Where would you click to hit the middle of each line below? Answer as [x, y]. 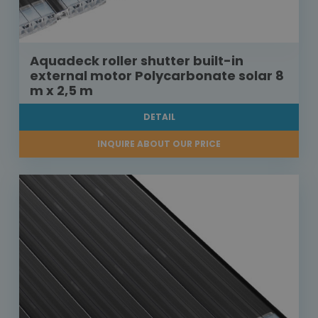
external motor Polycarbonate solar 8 [157, 76]
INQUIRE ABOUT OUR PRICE [159, 144]
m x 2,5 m [61, 91]
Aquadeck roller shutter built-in [137, 61]
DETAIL [159, 117]
